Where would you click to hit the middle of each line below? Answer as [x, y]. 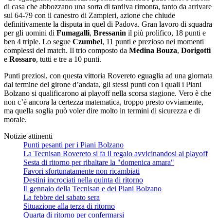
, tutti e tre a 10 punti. [69, 59]
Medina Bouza [153, 50]
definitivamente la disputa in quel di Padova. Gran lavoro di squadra [108, 24]
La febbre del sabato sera [62, 197]
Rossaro [23, 59]
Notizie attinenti [28, 136]
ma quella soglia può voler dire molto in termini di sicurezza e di [102, 110]
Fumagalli [73, 33]
